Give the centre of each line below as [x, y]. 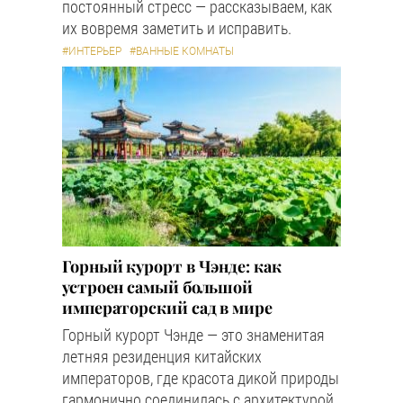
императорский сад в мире [167, 308]
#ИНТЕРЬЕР [92, 51]
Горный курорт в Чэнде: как [172, 266]
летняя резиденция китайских [162, 357]
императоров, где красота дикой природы [201, 378]
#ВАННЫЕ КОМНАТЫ [182, 51]
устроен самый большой [158, 287]
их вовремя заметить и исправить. [177, 28]
